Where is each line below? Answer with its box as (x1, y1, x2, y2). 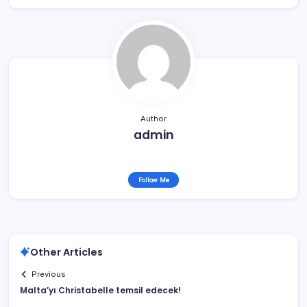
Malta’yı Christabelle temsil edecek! (20, 284, 181, 297)
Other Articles (30, 245, 103, 259)
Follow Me (138, 175, 169, 184)
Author (140, 113, 167, 123)
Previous (32, 269, 66, 280)
